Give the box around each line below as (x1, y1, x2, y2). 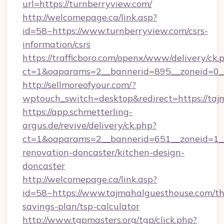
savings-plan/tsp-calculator (22, 200, 139, 212)
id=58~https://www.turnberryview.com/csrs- (22, 25, 208, 36)
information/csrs (22, 38, 90, 50)
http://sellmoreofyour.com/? (22, 79, 136, 90)
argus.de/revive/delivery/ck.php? (22, 119, 156, 131)
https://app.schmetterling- (22, 106, 132, 117)
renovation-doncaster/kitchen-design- (22, 146, 184, 158)
